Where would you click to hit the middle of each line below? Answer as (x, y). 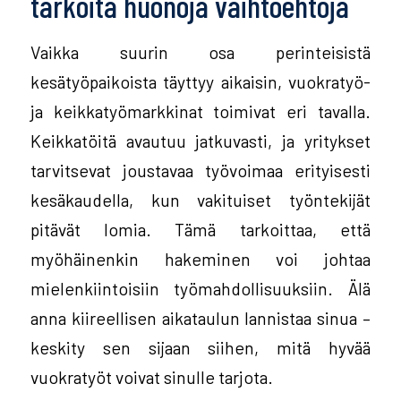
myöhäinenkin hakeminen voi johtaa (200, 258)
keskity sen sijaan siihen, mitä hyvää (200, 347)
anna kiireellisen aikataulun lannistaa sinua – (200, 317)
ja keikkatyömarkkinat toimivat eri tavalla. (200, 111)
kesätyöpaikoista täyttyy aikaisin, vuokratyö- (200, 81)
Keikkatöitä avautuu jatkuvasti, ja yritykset (200, 140)
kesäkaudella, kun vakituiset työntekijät (200, 199)
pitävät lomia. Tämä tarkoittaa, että (200, 229)
